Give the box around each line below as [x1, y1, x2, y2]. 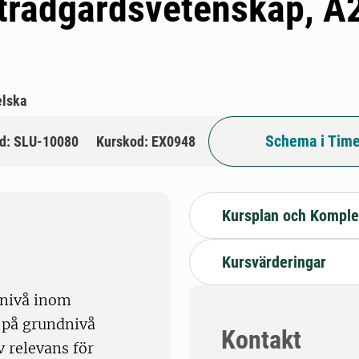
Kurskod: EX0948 [96, 132, 196, 150]
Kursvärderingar [222, 252, 326, 272]
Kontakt [221, 325, 301, 356]
